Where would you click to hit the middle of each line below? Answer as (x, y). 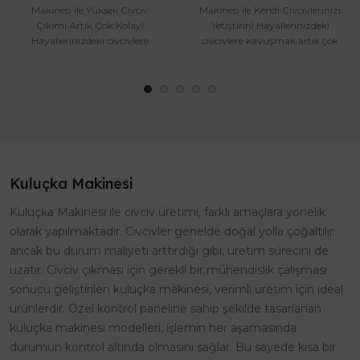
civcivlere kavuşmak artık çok (270, 41)
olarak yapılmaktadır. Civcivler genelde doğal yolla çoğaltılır (172, 232)
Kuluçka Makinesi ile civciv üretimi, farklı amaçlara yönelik (168, 213)
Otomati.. (90, 72)
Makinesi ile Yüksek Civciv (90, 10)
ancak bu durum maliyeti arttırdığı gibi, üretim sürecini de (169, 251)
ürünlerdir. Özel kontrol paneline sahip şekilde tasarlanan (166, 309)
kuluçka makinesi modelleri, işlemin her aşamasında (153, 328)
